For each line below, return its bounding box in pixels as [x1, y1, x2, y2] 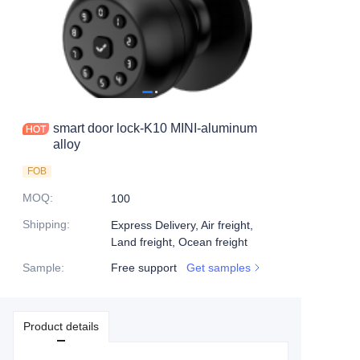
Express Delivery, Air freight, [111, 219, 253, 231]
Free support [111, 261, 177, 274]
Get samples [186, 261, 251, 274]
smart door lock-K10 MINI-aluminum [53, 121, 257, 135]
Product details [23, 320, 99, 333]
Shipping [22, 218, 67, 231]
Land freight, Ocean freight [111, 235, 247, 248]
